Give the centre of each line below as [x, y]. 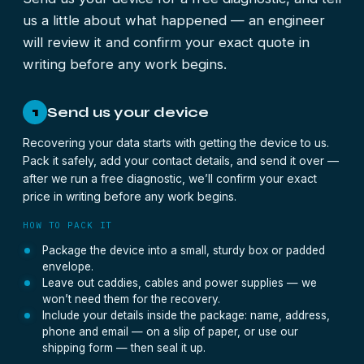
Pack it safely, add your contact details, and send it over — [181, 160]
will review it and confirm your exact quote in [166, 42]
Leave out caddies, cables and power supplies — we [180, 283]
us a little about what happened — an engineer [174, 20]
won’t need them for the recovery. [131, 299]
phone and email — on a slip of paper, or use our [170, 331]
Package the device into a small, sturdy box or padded [184, 250]
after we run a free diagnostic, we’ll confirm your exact [170, 178]
